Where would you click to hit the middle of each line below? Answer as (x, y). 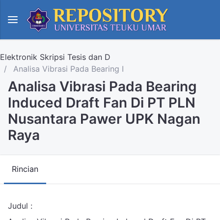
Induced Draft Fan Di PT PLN (102, 103)
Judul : (20, 206)
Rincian (25, 169)
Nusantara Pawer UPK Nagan (104, 119)
